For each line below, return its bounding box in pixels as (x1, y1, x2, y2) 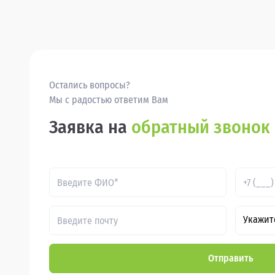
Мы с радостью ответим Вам (49, 94, 168, 106)
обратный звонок (131, 116, 270, 139)
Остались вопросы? (49, 79, 130, 91)
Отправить (208, 252, 254, 265)
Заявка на (49, 116, 131, 139)
